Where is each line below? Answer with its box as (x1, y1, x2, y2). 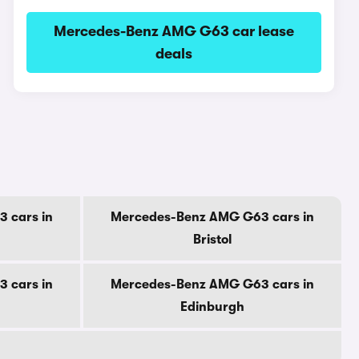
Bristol (193, 232, 232, 247)
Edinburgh (180, 300, 244, 314)
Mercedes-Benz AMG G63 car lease (54, 23, 295, 39)
